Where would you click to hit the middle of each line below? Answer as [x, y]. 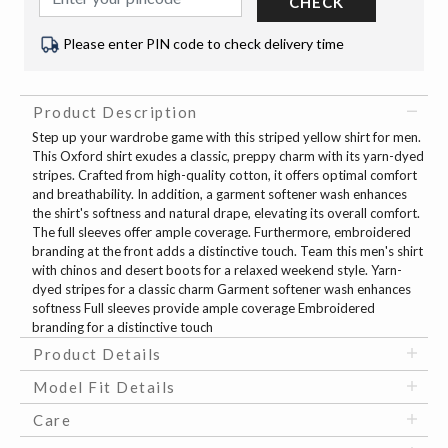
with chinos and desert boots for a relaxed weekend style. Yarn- [217, 270]
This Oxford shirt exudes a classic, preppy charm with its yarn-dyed [228, 156]
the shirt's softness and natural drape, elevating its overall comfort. [226, 213]
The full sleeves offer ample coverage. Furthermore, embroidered [221, 232]
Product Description [115, 112]
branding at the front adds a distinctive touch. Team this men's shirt [227, 251]
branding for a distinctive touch [122, 327]
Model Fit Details [104, 387]
